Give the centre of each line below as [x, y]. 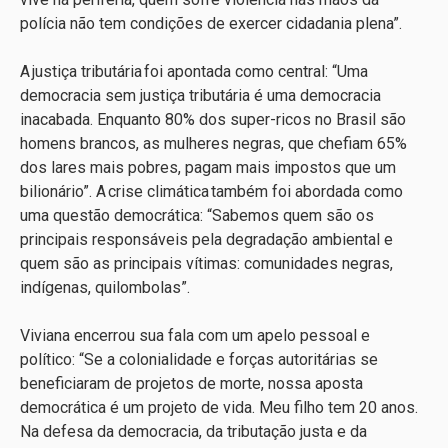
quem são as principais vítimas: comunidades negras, [206, 264]
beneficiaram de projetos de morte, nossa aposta [191, 384]
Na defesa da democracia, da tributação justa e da [193, 432]
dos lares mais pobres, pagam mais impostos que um [208, 168]
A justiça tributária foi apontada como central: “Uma [194, 72]
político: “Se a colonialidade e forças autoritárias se [199, 360]
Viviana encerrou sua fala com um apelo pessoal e [195, 336]
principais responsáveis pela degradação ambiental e [206, 240]
